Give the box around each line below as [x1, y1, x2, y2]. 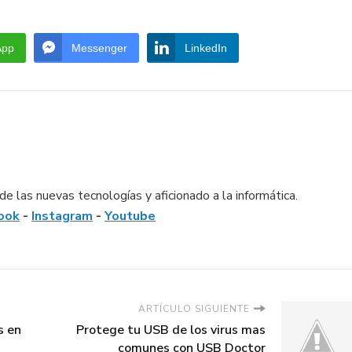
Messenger [71, 41, 127, 54]
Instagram [31, 207, 93, 225]
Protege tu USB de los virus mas [76, 321, 266, 339]
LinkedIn [185, 41, 227, 54]
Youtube [104, 207, 156, 225]
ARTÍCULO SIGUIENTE [138, 302, 250, 315]
